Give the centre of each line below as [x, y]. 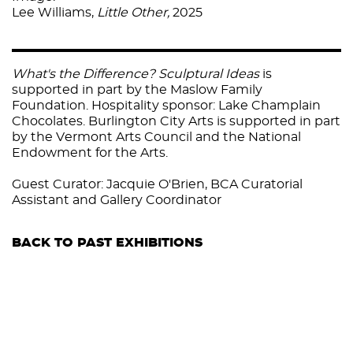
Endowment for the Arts [89, 152]
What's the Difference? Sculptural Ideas [137, 74]
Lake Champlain [269, 105]
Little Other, [133, 12]
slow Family [226, 89]
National [275, 137]
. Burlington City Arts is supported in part [212, 121]
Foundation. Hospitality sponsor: [115, 105]
